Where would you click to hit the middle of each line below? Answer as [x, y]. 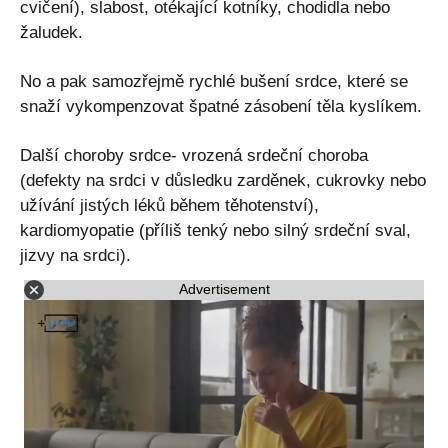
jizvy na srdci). [75, 255]
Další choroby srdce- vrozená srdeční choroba [194, 155]
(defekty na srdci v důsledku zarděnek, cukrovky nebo [223, 180]
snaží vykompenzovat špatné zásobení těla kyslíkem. [221, 106]
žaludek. [51, 32]
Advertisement [224, 289]
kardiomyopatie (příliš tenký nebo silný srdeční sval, [215, 230]
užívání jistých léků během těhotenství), [169, 205]
